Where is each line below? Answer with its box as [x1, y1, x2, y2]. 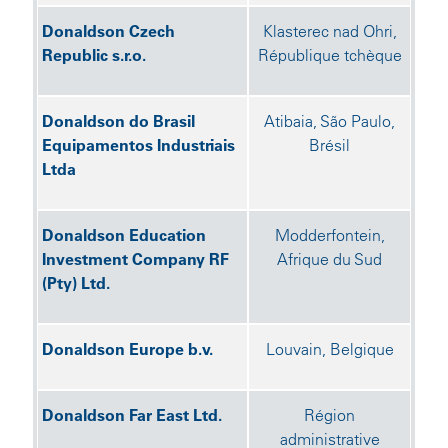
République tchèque [257, 45, 402, 65]
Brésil [309, 135, 350, 155]
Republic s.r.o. [42, 45, 146, 65]
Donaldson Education [42, 225, 206, 245]
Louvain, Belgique [265, 339, 394, 359]
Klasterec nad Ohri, [262, 21, 397, 41]
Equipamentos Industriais [42, 135, 235, 155]
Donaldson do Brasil [42, 111, 195, 131]
